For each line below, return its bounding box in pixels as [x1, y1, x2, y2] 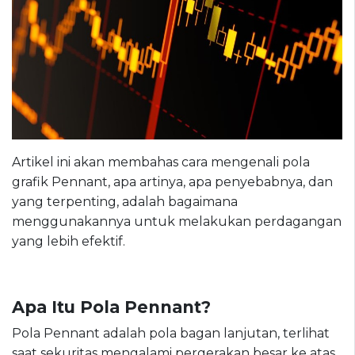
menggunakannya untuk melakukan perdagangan [12, 213, 342, 229]
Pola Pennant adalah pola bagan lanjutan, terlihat [12, 325, 330, 341]
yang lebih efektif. [12, 233, 125, 249]
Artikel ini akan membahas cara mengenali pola [12, 154, 310, 170]
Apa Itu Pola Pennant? [12, 296, 211, 317]
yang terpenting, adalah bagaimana [12, 193, 238, 209]
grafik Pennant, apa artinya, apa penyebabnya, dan [12, 174, 333, 189]
